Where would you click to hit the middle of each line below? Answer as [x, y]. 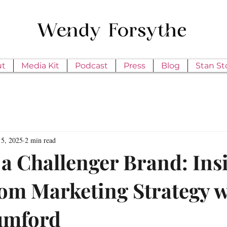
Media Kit [40, 66]
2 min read [40, 140]
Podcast [91, 66]
